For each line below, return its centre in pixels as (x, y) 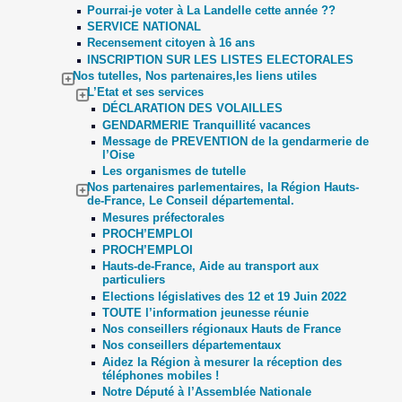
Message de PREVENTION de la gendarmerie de (235, 141)
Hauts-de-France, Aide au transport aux (210, 267)
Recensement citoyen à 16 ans (171, 43)
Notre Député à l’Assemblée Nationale (206, 391)
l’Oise (118, 154)
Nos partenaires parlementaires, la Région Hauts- (223, 188)
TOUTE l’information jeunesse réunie (205, 312)
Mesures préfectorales (163, 217)
